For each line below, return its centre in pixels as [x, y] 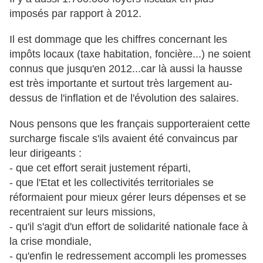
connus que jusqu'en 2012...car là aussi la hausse [126, 69]
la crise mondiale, [50, 242]
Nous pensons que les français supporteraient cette [130, 124]
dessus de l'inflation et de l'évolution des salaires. [124, 98]
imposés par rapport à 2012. [75, 14]
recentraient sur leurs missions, [82, 212]
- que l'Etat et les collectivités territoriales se [112, 183]
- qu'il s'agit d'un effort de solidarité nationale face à [129, 227]
